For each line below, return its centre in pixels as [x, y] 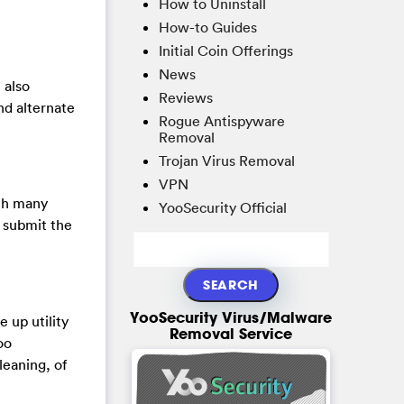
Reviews [186, 98]
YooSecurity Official [223, 208]
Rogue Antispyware [222, 121]
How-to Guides [208, 28]
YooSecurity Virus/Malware [231, 317]
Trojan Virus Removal [227, 161]
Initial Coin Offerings [226, 51]
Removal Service [231, 334]
